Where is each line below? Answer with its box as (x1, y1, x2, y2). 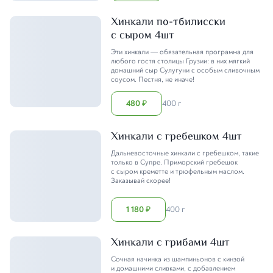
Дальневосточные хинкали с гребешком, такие (111, 148, 259, 158)
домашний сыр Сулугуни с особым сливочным (111, 65, 260, 75)
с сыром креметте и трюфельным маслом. (111, 166, 244, 176)
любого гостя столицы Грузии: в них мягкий (111, 56, 250, 66)
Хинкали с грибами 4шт (111, 234, 230, 252)
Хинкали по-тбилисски (111, 13, 225, 31)
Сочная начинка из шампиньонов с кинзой (111, 254, 244, 264)
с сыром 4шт (111, 27, 174, 44)
